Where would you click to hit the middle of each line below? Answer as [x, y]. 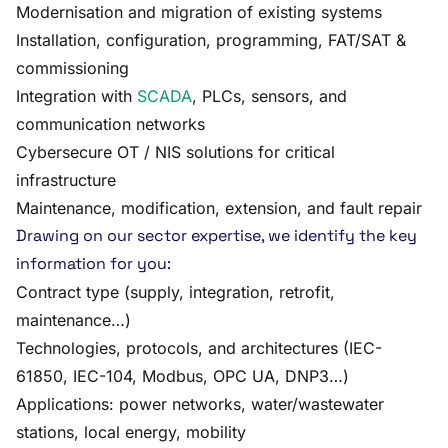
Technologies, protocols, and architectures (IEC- [199, 348]
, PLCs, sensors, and [269, 96]
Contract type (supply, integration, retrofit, [175, 292]
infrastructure [66, 180]
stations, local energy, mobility [131, 432]
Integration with [76, 96]
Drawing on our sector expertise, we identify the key [216, 235]
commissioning [72, 68]
